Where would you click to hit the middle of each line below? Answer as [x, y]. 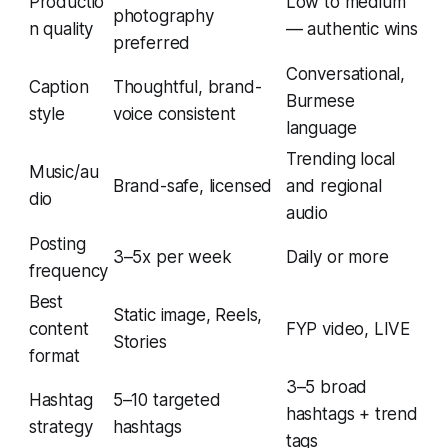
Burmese [320, 100]
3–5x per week [172, 256]
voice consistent [174, 113]
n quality [61, 28]
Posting [57, 243]
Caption [58, 86]
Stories [139, 341]
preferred [151, 42]
